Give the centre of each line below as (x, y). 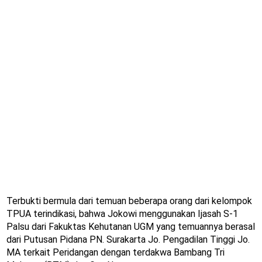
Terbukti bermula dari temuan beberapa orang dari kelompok (129, 201)
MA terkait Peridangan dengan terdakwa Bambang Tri (116, 253)
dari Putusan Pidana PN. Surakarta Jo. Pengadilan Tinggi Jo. (128, 240)
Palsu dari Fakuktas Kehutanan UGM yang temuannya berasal (131, 227)
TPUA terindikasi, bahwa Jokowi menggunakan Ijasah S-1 (122, 214)
